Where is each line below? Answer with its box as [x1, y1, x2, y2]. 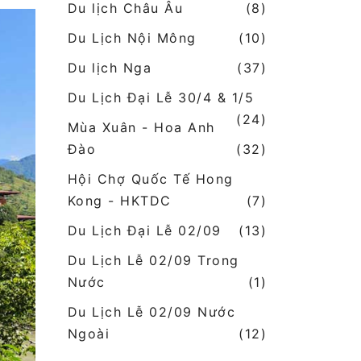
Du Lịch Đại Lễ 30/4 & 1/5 [67, 89, 254, 106]
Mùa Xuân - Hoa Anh [67, 119, 215, 136]
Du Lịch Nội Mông [67, 30, 197, 47]
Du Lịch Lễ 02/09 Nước [67, 304, 235, 321]
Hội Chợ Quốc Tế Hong [67, 171, 234, 188]
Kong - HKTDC [67, 193, 172, 210]
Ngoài [67, 326, 110, 342]
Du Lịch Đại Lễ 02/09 [67, 222, 222, 239]
